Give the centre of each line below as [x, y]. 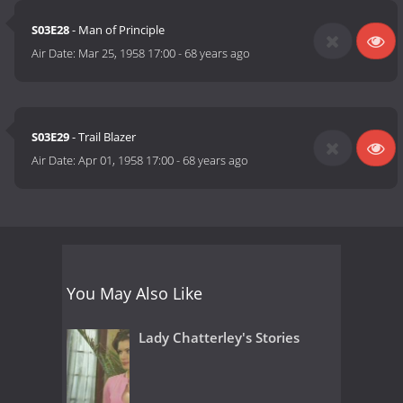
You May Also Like [134, 293]
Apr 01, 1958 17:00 [126, 161]
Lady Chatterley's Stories [219, 337]
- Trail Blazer [103, 137]
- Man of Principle [117, 30]
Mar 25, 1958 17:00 [127, 54]
